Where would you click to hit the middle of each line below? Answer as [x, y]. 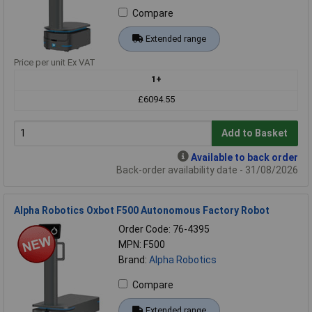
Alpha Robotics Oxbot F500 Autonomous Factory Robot [142, 210]
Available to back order [244, 157]
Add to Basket [255, 133]
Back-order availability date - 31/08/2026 [207, 170]
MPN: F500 [142, 244]
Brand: [134, 259]
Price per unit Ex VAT [55, 62]
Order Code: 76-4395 [164, 229]
